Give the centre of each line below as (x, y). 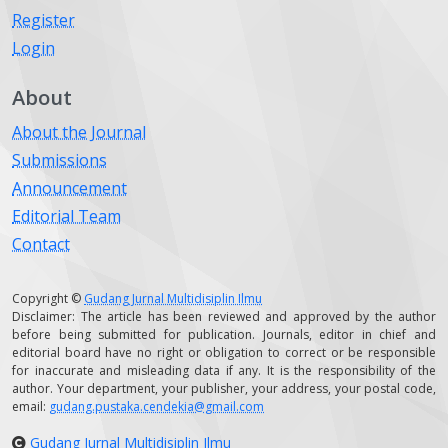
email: (30, 406)
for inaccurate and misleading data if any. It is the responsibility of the (224, 370)
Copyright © (48, 298)
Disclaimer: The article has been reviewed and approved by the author (224, 316)
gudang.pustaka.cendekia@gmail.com (156, 406)
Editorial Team (66, 215)
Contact (41, 243)
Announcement (69, 187)
